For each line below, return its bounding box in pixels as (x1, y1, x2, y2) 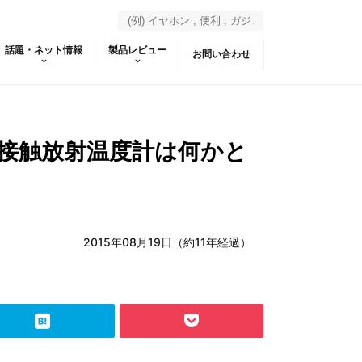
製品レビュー (108, 44, 166, 56)
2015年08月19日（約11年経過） (83, 235, 251, 249)
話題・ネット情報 (5, 44, 82, 56)
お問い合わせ (192, 48, 250, 60)
